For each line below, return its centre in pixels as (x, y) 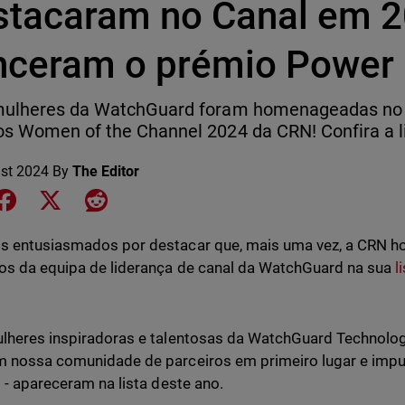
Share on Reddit (158, 198)
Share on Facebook (80, 198)
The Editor (106, 171)
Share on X (99, 198)
